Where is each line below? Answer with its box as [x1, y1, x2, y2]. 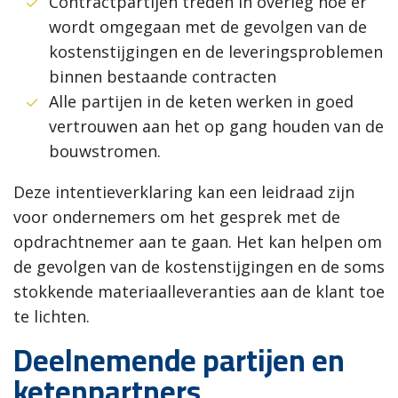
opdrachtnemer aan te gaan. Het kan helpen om [13, 231, 382, 253]
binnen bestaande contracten [49, 66, 276, 88]
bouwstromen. [49, 140, 161, 163]
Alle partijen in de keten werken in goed [49, 91, 354, 113]
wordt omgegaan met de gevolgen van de [49, 16, 367, 38]
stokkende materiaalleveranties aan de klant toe [13, 281, 385, 303]
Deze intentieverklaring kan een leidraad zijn [13, 181, 354, 203]
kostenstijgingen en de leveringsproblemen [49, 41, 383, 63]
